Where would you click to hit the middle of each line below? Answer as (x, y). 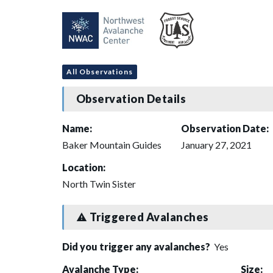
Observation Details (131, 99)
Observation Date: (225, 128)
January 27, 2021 (216, 144)
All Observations (100, 71)
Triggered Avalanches (148, 217)
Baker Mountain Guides (112, 144)
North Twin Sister (99, 183)
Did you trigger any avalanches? (137, 246)
